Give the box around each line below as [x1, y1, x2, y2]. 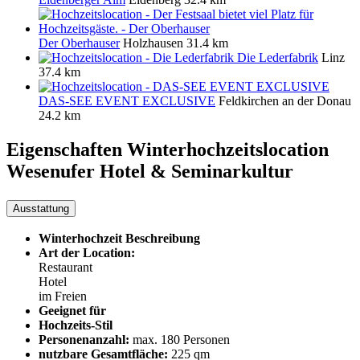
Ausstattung [13, 202, 69, 215]
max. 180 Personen [133, 333, 230, 347]
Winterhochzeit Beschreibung [39, 231, 200, 246]
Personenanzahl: [39, 333, 129, 347]
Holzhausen [123, 35, 183, 50]
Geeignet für [39, 304, 106, 318]
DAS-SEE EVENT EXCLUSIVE [39, 93, 215, 108]
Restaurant [39, 260, 92, 275]
